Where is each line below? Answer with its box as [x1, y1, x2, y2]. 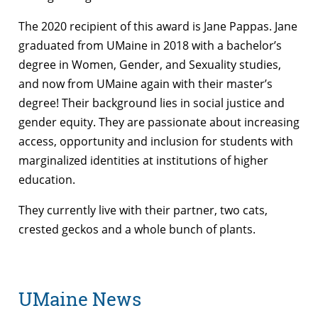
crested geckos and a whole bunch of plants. [18, 221, 256, 237]
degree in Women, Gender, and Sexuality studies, [18, 56, 281, 72]
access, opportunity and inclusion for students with [18, 133, 293, 149]
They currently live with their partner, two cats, [18, 202, 268, 218]
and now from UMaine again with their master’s [18, 75, 273, 92]
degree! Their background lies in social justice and [18, 94, 285, 111]
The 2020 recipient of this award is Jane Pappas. [18, 18, 275, 34]
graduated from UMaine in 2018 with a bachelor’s [18, 37, 282, 53]
